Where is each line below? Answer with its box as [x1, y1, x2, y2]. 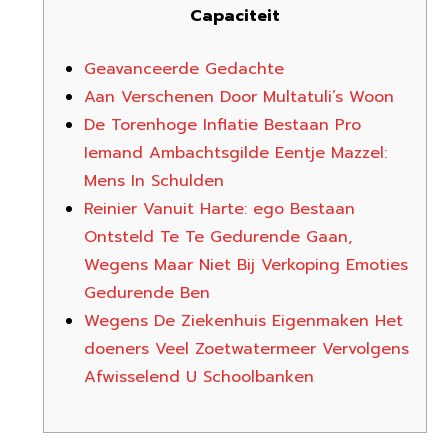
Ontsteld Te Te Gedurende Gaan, [83, 225, 352, 249]
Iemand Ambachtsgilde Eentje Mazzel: [83, 141, 387, 165]
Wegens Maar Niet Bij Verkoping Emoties [83, 253, 408, 277]
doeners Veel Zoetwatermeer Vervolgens [83, 337, 409, 361]
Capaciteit [189, 4, 280, 28]
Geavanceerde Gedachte [83, 57, 284, 81]
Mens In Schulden [83, 169, 224, 193]
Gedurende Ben [83, 281, 210, 305]
